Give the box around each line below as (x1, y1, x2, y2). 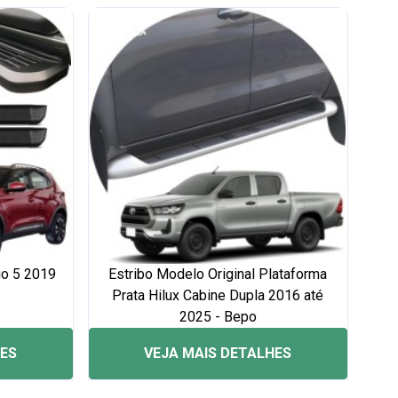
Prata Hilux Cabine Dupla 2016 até (112, 287, 324, 304)
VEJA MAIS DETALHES (144, 345, 292, 362)
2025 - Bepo (179, 308, 257, 325)
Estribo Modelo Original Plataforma (108, 266, 328, 283)
